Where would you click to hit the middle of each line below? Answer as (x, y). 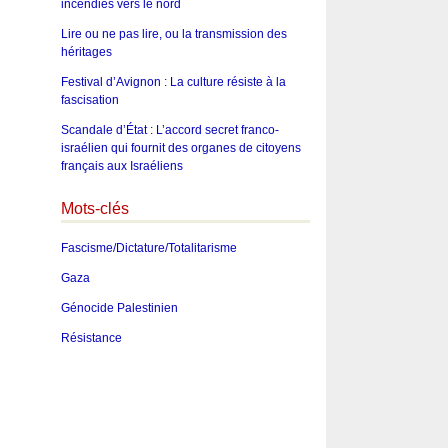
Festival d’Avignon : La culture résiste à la (173, 82)
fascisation (89, 100)
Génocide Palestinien (119, 307)
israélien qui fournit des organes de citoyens (180, 148)
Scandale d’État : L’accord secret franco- (169, 130)
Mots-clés (94, 209)
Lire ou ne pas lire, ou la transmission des (173, 34)
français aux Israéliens (121, 166)
